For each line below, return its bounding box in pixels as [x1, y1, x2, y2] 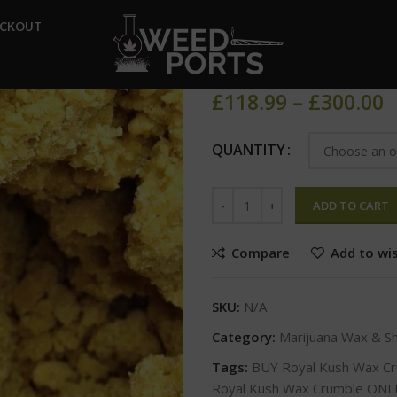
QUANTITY [212, 140, 285, 160]
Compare [230, 244, 290, 262]
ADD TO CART [313, 198, 389, 214]
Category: [212, 328, 276, 346]
